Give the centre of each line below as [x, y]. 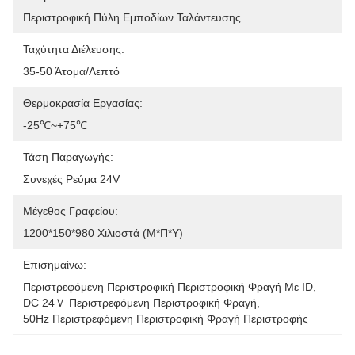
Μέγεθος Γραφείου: [71, 211]
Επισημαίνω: [55, 265]
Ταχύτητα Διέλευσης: [74, 49]
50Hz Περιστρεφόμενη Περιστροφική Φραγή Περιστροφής [166, 319]
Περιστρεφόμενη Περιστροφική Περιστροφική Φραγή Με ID [168, 287]
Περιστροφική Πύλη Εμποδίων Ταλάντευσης [132, 17]
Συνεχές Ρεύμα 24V [71, 179]
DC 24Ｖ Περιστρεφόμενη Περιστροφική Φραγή [140, 303]
